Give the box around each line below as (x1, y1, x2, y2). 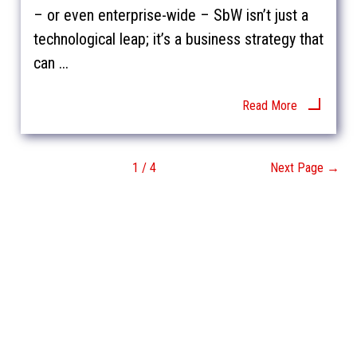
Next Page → (269, 160, 339, 176)
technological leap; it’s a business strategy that (33, 29, 324, 49)
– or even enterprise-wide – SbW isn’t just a (33, 6, 308, 25)
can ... (33, 53, 69, 73)
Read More (242, 98, 298, 114)
